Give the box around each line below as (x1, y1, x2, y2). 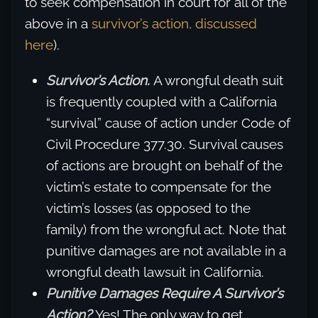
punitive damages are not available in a (46, 243, 286, 259)
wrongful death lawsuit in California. (46, 264, 264, 280)
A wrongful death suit (153, 72, 283, 89)
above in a (25, 16, 92, 32)
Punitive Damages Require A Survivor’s (46, 285, 283, 302)
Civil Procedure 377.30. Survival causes (46, 136, 283, 153)
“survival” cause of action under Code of (46, 115, 290, 131)
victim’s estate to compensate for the (46, 179, 271, 195)
